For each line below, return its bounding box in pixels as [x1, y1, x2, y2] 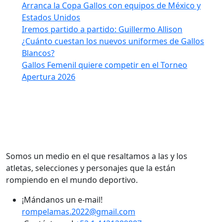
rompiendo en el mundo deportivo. [6, 174, 138, 185]
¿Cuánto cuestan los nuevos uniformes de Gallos [22, 35, 204, 47]
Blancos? [22, 47, 55, 58]
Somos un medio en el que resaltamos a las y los [6, 150, 187, 162]
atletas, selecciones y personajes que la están [6, 162, 175, 173]
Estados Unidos [22, 11, 80, 23]
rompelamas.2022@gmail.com [22, 206, 135, 217]
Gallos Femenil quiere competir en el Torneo [22, 59, 187, 70]
